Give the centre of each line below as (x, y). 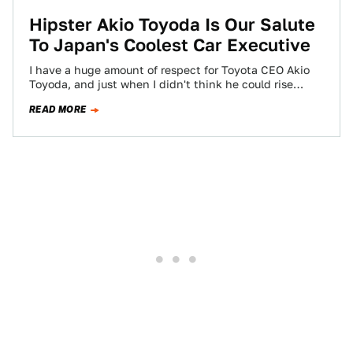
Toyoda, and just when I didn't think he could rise (161, 84)
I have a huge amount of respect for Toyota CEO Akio (169, 70)
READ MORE (58, 110)
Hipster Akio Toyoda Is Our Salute (172, 24)
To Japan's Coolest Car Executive (170, 45)
